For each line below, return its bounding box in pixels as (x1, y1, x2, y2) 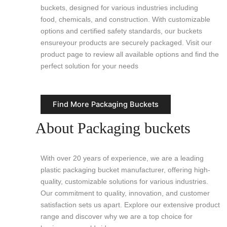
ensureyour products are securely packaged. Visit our (41, 39, 212, 47)
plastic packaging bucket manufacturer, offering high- (41, 165, 210, 174)
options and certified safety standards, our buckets (41, 27, 202, 35)
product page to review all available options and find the (41, 50, 219, 59)
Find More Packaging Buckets (53, 99, 159, 109)
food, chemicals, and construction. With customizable (41, 15, 210, 24)
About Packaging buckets (35, 119, 191, 136)
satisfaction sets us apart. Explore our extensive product (41, 200, 220, 209)
